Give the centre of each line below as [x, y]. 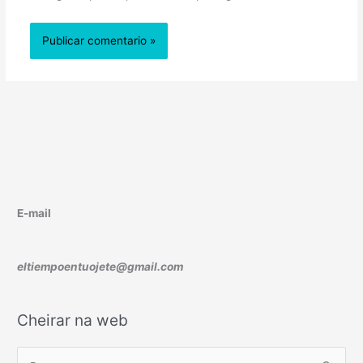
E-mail [34, 214]
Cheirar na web [73, 320]
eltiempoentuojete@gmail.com [100, 266]
